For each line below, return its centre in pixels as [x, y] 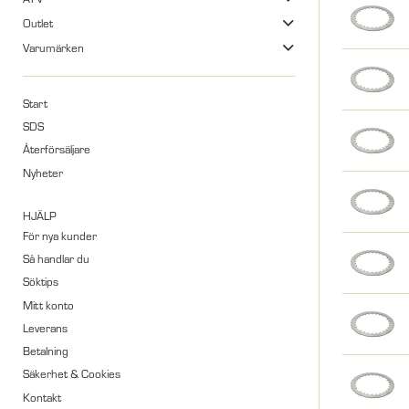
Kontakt [42, 397]
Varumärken [53, 48]
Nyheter [43, 172]
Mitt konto [48, 304]
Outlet [38, 23]
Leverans [45, 327]
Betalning [46, 351]
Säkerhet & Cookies [72, 374]
